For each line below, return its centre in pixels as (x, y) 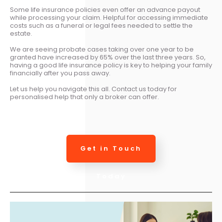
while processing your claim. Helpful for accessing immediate (109, 18)
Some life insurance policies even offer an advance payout (105, 10)
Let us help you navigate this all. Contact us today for (93, 89)
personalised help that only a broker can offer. (84, 97)
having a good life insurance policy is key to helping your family (111, 65)
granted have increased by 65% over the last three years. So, (108, 57)
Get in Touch (111, 148)
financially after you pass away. (60, 73)
